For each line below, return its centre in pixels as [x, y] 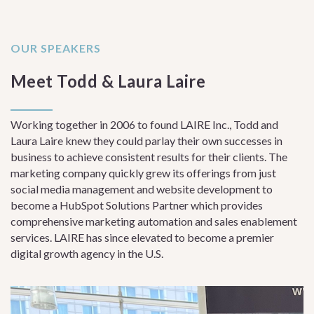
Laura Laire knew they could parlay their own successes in [146, 141]
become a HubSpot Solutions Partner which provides [137, 205]
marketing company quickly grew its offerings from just [143, 173]
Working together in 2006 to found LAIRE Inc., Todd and [144, 124]
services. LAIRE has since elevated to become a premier [142, 237]
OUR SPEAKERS [56, 48]
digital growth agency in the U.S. [87, 253]
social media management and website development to [142, 189]
